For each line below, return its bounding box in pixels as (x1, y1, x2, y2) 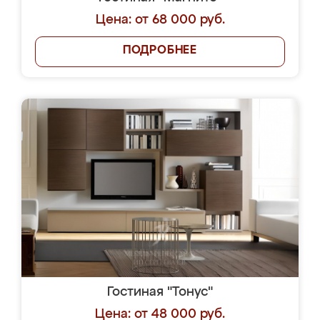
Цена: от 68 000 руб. (95, 14, 225, 26)
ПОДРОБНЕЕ (122, 45, 198, 56)
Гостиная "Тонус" (107, 286, 213, 299)
